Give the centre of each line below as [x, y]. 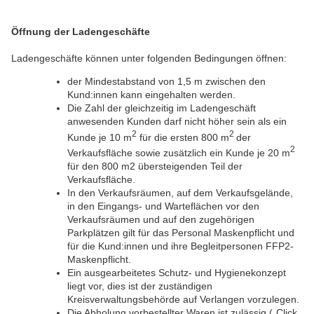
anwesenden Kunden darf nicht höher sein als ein [177, 121]
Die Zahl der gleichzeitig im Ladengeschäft [162, 108]
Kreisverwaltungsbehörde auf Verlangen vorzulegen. [183, 299]
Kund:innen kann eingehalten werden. [151, 94]
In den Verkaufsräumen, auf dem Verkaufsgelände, [180, 192]
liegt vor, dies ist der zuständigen [140, 286]
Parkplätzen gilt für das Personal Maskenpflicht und [181, 232]
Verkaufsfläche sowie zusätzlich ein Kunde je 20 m [179, 152]
